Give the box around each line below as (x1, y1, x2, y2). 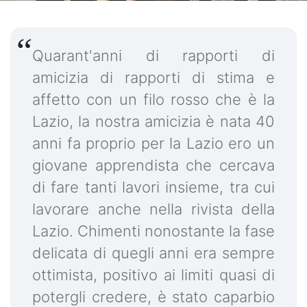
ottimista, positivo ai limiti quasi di (32, 266, 275, 284)
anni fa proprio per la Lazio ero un (32, 134, 275, 153)
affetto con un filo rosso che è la (32, 90, 275, 109)
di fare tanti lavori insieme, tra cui (32, 178, 275, 197)
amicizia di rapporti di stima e (32, 69, 275, 87)
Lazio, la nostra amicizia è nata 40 (32, 112, 275, 131)
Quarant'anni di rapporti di (32, 47, 275, 65)
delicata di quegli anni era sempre (32, 244, 275, 262)
